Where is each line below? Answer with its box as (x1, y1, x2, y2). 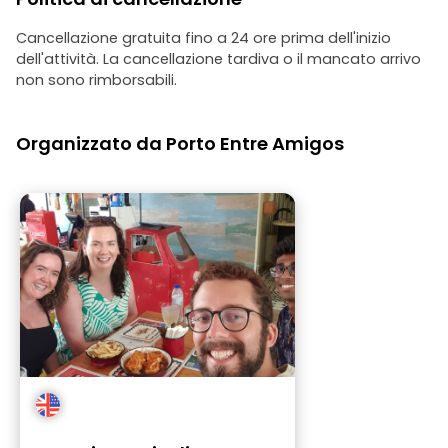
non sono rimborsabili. (16, 70, 177, 90)
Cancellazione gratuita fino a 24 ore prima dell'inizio (16, 28, 391, 48)
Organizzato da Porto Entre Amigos (16, 131, 344, 156)
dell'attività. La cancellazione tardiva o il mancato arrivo (16, 49, 421, 69)
